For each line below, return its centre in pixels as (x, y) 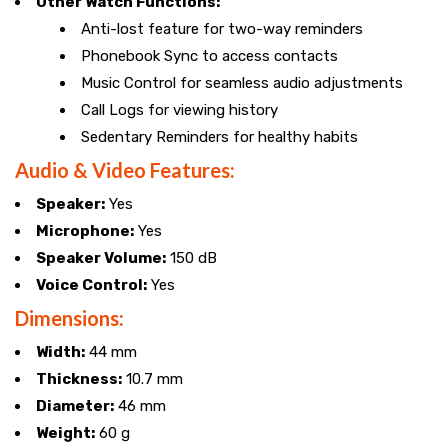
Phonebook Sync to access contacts (209, 55)
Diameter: (75, 405)
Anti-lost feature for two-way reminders (222, 28)
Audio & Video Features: (125, 169)
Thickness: (79, 378)
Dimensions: (69, 317)
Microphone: (85, 230)
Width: (60, 351)
